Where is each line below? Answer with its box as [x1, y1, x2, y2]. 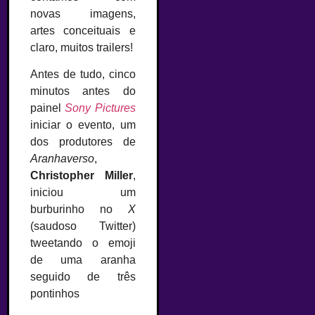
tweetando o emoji [30, 237, 136, 250]
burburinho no [30, 203, 128, 216]
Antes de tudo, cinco [30, 68, 136, 81]
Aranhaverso [30, 153, 94, 165]
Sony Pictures [65, 102, 136, 115]
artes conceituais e [30, 25, 136, 37]
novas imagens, [30, 8, 136, 20]
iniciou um [30, 186, 136, 199]
